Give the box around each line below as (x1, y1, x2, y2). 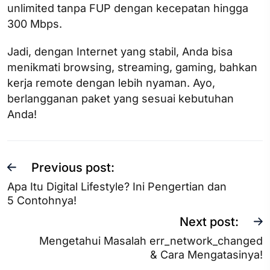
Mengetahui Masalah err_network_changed (39, 234, 263, 247)
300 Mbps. (7, 17, 65, 30)
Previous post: (31, 160, 115, 175)
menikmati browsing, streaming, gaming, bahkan (7, 60, 257, 74)
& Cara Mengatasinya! (150, 248, 263, 261)
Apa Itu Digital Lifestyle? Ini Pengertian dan (7, 180, 227, 193)
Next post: (180, 214, 239, 229)
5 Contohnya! (7, 193, 77, 207)
